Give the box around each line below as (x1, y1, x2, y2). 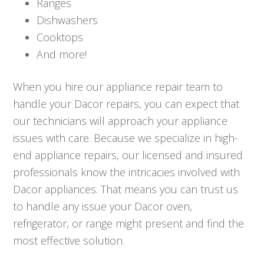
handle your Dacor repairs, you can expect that (13, 97, 240, 111)
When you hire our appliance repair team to (13, 80, 223, 94)
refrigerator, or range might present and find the (13, 216, 245, 231)
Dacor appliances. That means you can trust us (13, 182, 239, 197)
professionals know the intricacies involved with (13, 165, 240, 180)
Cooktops (37, 30, 84, 45)
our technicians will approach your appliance (13, 114, 228, 128)
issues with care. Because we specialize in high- (13, 131, 239, 146)
